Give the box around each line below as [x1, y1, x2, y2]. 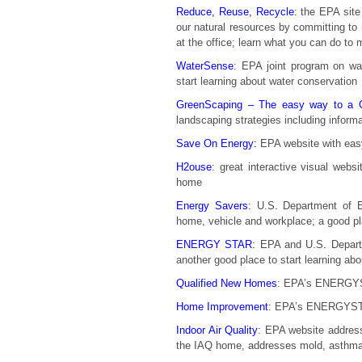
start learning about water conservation [176, 75, 357, 87]
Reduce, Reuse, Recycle [176, 6, 294, 18]
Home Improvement [176, 301, 268, 313]
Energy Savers [176, 200, 248, 212]
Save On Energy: [176, 137, 257, 149]
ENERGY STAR [176, 238, 253, 250]
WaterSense [176, 60, 234, 72]
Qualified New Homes [176, 277, 277, 289]
